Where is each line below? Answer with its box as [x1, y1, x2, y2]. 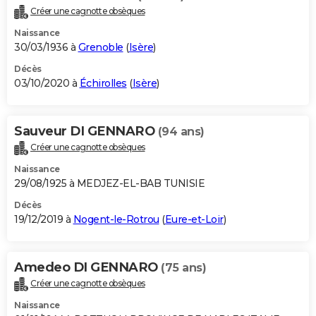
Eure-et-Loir [164, 213, 224, 226]
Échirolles [79, 77, 127, 90]
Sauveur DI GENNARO [14, 123, 158, 140]
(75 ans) [161, 261, 206, 275]
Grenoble [78, 41, 123, 54]
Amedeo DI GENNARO [14, 260, 161, 276]
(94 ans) [157, 125, 205, 139]
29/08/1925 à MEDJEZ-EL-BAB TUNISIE [14, 177, 205, 190]
